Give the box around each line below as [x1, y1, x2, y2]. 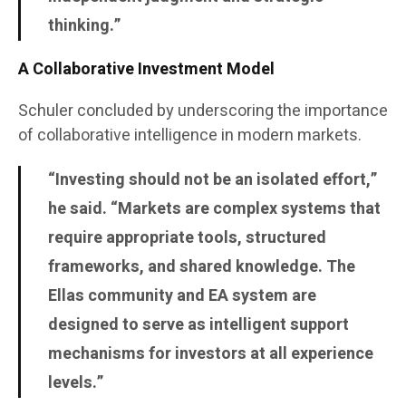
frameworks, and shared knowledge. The [48, 255, 355, 280]
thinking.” [48, 14, 121, 39]
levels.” [48, 371, 103, 396]
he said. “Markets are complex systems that [48, 197, 381, 222]
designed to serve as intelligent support [48, 313, 349, 338]
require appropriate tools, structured [48, 226, 326, 251]
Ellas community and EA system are [48, 284, 316, 309]
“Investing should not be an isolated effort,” [48, 168, 377, 193]
